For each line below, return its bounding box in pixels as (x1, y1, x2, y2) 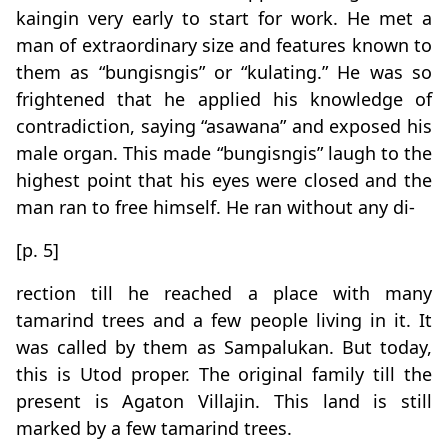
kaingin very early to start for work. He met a (16, 6, 432, 31)
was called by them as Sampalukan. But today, (16, 335, 432, 360)
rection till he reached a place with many (16, 281, 432, 306)
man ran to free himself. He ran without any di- (16, 195, 415, 220)
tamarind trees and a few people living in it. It (16, 308, 432, 333)
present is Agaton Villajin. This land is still (16, 389, 432, 414)
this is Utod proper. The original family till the (16, 362, 432, 387)
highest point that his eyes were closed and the (16, 168, 432, 193)
